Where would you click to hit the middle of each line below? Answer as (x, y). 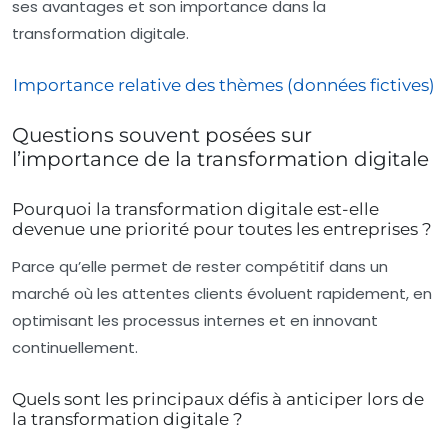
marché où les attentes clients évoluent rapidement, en (222, 293)
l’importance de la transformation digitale (220, 158)
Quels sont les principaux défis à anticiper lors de (218, 398)
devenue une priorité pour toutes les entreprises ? (222, 228)
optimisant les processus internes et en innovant (195, 320)
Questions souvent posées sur (162, 134)
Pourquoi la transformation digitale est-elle (195, 208)
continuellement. (75, 347)
